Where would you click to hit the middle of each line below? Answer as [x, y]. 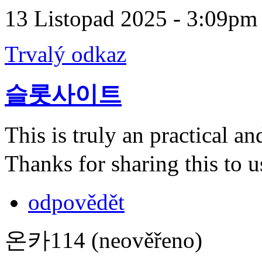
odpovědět [76, 202]
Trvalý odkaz [65, 54]
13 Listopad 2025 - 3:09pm [131, 19]
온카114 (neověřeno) [104, 240]
